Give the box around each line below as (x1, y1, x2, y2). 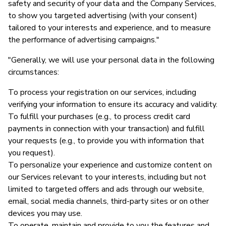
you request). (8, 147, 55, 158)
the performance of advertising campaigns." (8, 34, 159, 45)
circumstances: (8, 66, 59, 78)
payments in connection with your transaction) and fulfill (8, 123, 205, 134)
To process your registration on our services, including (8, 86, 196, 98)
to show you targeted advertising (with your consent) (8, 10, 197, 21)
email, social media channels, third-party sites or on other (8, 195, 209, 207)
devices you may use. (8, 207, 82, 219)
